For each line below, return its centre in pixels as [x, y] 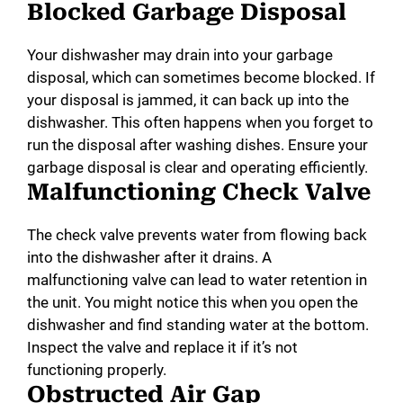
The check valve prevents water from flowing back [197, 234]
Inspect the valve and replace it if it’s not [162, 347]
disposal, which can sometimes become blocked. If [201, 77]
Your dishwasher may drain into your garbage [180, 54]
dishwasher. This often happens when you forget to [200, 122]
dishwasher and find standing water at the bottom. [198, 324]
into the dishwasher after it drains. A [149, 257]
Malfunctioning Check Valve [199, 192]
